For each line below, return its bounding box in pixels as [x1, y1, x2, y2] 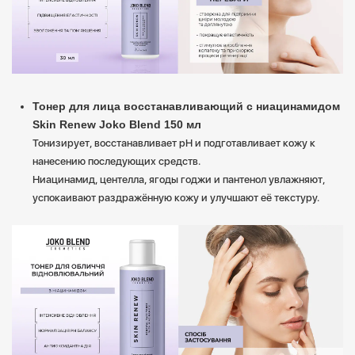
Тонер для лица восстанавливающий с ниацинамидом [32, 99, 340, 113]
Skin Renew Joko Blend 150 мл [32, 117, 201, 131]
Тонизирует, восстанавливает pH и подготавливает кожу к [32, 136, 315, 149]
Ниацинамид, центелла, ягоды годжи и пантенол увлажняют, [32, 173, 325, 185]
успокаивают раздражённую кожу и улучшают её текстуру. [32, 191, 319, 204]
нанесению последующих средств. [32, 155, 200, 167]
